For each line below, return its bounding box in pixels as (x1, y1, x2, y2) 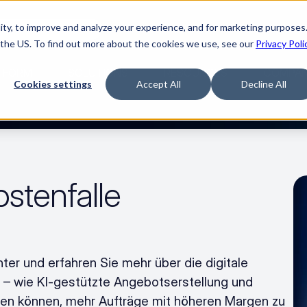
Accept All (136, 78, 181, 90)
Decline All (241, 78, 286, 90)
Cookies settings (14, 78, 92, 90)
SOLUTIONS (67, 66, 128, 79)
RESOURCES (163, 66, 228, 79)
